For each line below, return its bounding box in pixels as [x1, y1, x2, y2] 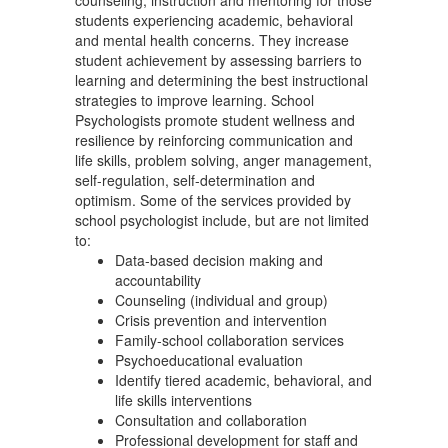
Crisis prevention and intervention [115, 310, 327, 330]
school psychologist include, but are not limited [75, 210, 369, 230]
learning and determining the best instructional [75, 70, 368, 90]
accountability [115, 270, 201, 290]
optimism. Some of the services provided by [75, 190, 351, 210]
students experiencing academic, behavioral [75, 10, 353, 30]
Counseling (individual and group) [115, 290, 328, 310]
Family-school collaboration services [115, 330, 344, 350]
